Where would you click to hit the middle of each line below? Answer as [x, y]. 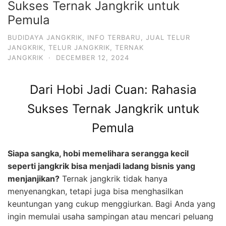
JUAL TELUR [168, 37]
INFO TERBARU [114, 37]
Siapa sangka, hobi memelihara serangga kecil [98, 154]
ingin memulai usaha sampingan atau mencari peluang [110, 217]
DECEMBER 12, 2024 [93, 57]
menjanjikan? [34, 179]
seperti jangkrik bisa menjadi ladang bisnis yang [101, 166]
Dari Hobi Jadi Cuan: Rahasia [113, 89]
